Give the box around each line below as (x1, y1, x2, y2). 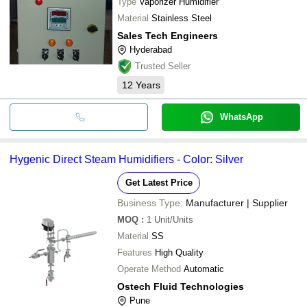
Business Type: (117, 197, 183, 208)
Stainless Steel (151, 12, 212, 23)
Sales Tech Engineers (117, 29, 218, 41)
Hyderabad (130, 44, 172, 55)
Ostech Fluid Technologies (117, 280, 244, 292)
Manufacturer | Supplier (186, 197, 288, 208)
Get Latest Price (125, 177, 193, 188)
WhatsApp (219, 111, 263, 122)
